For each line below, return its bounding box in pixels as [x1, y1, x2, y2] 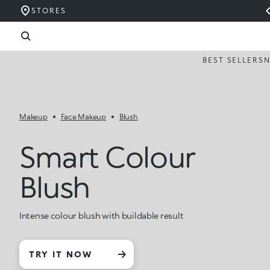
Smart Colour [19, 139, 195, 174]
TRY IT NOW [29, 249, 93, 259]
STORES [31, 6, 66, 15]
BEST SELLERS [202, 55, 264, 64]
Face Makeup [60, 112, 106, 121]
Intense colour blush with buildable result [19, 210, 184, 221]
